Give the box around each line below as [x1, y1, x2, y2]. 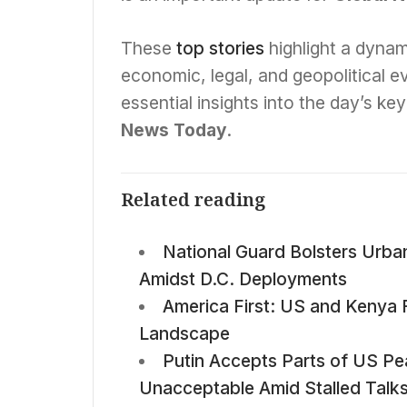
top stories [176, 37, 264, 60]
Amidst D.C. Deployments [139, 267, 347, 290]
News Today [121, 119, 227, 142]
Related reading [121, 187, 265, 213]
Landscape [139, 322, 230, 344]
